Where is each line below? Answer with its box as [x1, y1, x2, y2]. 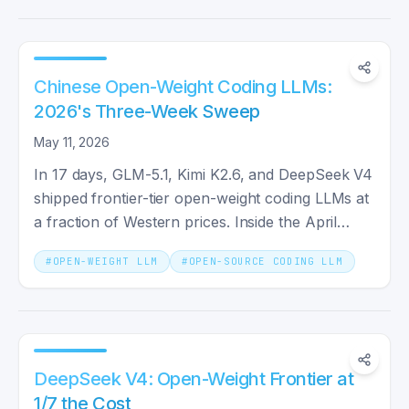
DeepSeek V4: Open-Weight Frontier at [34, 368, 354, 390]
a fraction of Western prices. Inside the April [34, 213, 338, 231]
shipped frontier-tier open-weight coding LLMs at [34, 189, 370, 207]
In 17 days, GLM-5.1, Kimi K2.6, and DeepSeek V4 [34, 165, 373, 184]
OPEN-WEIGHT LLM [52, 255, 158, 267]
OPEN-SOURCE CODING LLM [188, 255, 343, 267]
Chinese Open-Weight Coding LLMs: [34, 76, 332, 98]
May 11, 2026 [34, 134, 110, 150]
